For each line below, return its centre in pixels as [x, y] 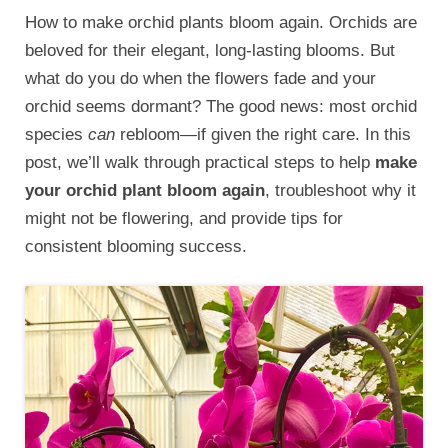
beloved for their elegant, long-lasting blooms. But [210, 50]
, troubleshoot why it [340, 190]
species [56, 134]
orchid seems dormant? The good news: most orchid [221, 106]
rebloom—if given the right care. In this [263, 134]
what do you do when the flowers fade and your [200, 78]
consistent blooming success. [136, 246]
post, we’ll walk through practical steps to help [200, 162]
